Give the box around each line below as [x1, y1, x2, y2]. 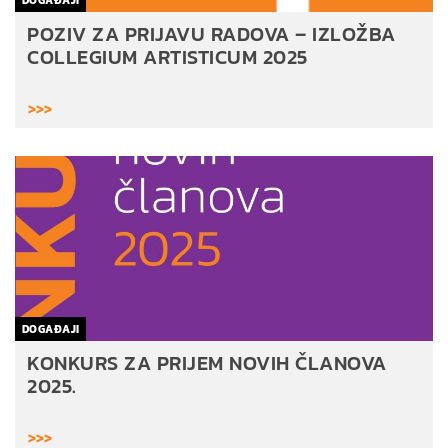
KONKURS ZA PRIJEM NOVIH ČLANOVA [27, 347, 387, 378]
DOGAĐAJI [22, 320, 80, 337]
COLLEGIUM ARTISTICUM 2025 [27, 41, 308, 72]
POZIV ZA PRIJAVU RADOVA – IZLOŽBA [27, 18, 396, 49]
